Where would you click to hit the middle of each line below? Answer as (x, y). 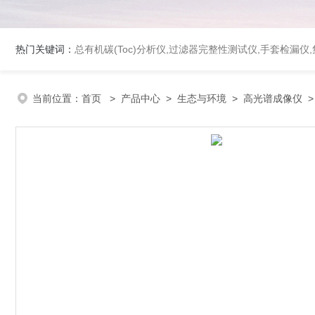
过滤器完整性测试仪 (213, 49)
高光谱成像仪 (273, 98)
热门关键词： (45, 49)
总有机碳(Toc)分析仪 (120, 49)
